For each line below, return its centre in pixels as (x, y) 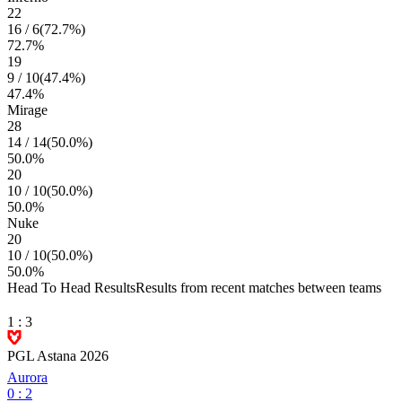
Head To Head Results (71, 288)
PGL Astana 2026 (58, 356)
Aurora (27, 377)
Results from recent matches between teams (258, 288)
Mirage (27, 110)
